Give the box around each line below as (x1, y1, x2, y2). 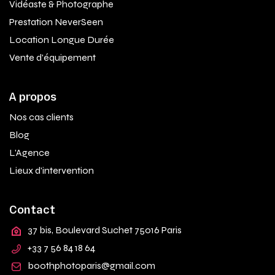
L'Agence (9, 147, 50, 159)
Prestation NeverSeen (9, 16, 103, 28)
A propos (9, 90, 56, 104)
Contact (9, 203, 55, 217)
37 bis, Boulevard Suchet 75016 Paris (28, 224, 182, 236)
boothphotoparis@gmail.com (28, 260, 155, 272)
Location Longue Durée (9, 34, 114, 46)
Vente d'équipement (9, 52, 96, 64)
